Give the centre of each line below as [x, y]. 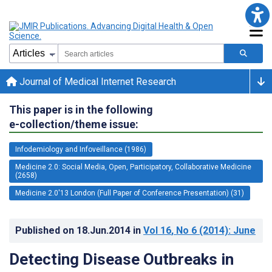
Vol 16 [157, 230]
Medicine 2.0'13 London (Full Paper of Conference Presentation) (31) [130, 193]
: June [242, 230]
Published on [46, 230]
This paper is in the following [81, 109]
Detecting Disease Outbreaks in [121, 259]
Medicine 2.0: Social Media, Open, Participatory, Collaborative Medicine [133, 167]
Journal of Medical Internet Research [97, 81]
